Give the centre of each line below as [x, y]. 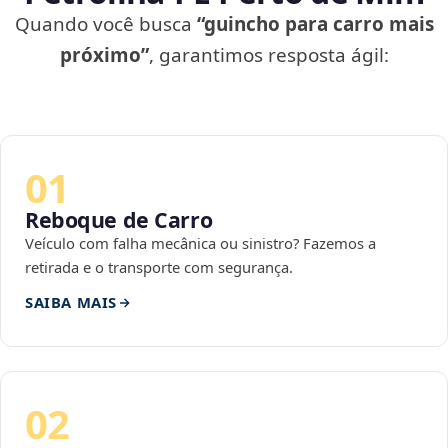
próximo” [104, 55]
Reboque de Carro [119, 220]
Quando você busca [105, 24]
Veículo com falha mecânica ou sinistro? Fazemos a [200, 243]
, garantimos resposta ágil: [268, 55]
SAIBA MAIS [71, 302]
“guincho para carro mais [315, 24]
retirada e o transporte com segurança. [159, 267]
